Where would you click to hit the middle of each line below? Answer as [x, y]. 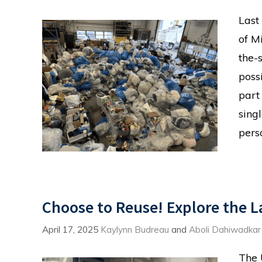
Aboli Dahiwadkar [225, 229]
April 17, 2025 [70, 229]
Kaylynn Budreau [135, 229]
